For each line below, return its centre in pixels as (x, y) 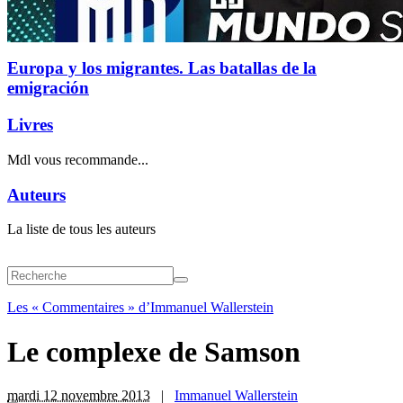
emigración (48, 88)
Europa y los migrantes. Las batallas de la (162, 68)
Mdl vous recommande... (78, 159)
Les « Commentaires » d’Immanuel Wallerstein (140, 308)
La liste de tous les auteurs (81, 229)
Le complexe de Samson (154, 351)
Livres (30, 125)
